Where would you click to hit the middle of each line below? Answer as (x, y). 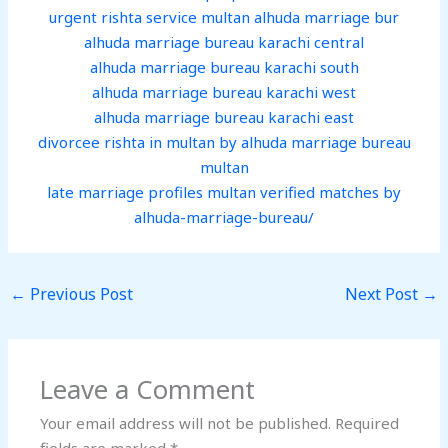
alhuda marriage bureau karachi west (224, 92)
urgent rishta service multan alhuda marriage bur (224, 17)
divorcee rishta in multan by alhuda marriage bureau (224, 142)
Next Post (383, 294)
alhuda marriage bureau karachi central (224, 42)
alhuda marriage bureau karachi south (224, 67)
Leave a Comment (148, 389)
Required (367, 423)
